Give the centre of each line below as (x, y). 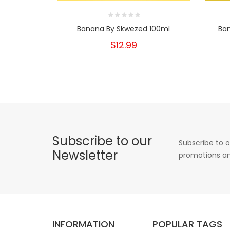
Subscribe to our (102, 141)
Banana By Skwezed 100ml (124, 28)
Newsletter (85, 155)
